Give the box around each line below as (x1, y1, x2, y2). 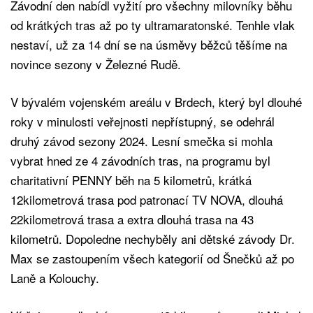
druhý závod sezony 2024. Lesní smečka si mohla (10, 131, 272, 150)
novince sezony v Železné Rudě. (10, 54, 181, 73)
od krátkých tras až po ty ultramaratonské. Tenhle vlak (10, 15, 295, 34)
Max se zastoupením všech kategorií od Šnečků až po (10, 249, 294, 267)
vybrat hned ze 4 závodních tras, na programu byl (10, 151, 270, 169)
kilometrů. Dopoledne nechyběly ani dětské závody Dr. (10, 229, 295, 247)
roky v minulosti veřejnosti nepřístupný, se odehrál (10, 112, 275, 130)
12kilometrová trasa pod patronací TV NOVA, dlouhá (10, 190, 283, 208)
